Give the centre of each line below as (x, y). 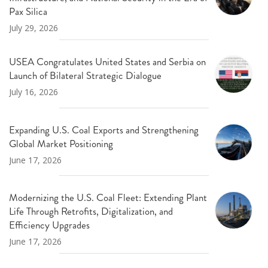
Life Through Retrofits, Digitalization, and (91, 211)
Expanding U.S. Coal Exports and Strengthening (104, 130)
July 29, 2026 (33, 28)
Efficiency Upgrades (49, 225)
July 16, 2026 (33, 92)
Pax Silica (28, 12)
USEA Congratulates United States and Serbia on (107, 62)
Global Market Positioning (61, 143)
